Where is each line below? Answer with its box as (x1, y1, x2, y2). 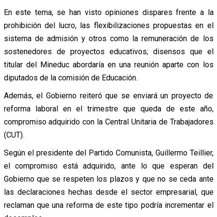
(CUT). (3, 130, 24, 139)
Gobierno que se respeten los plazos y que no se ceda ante (3, 174, 214, 184)
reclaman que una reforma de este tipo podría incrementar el (3, 200, 214, 210)
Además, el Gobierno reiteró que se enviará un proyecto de (3, 91, 214, 100)
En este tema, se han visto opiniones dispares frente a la (3, 7, 214, 17)
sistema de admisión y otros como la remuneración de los (3, 33, 214, 43)
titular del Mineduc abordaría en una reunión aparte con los (3, 60, 214, 69)
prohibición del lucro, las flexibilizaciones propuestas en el (3, 20, 214, 30)
